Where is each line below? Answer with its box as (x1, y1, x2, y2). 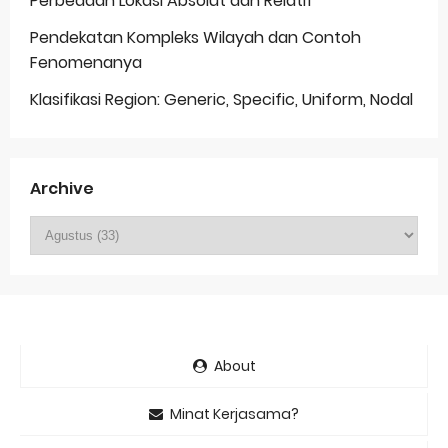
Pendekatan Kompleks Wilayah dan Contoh (30, 25, 361, 49)
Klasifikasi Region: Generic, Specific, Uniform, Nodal (30, 87, 413, 111)
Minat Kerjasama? (166, 403, 299, 424)
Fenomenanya (30, 50, 142, 74)
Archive (30, 176, 94, 200)
